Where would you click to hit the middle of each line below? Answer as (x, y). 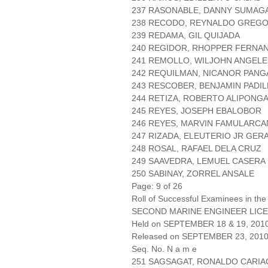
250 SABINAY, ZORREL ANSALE (193, 174)
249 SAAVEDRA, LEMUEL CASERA (199, 161)
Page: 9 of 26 (157, 186)
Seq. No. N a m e (164, 249)
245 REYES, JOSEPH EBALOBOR (197, 111)
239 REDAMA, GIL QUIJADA (186, 36)
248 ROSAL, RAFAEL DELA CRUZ (197, 149)
